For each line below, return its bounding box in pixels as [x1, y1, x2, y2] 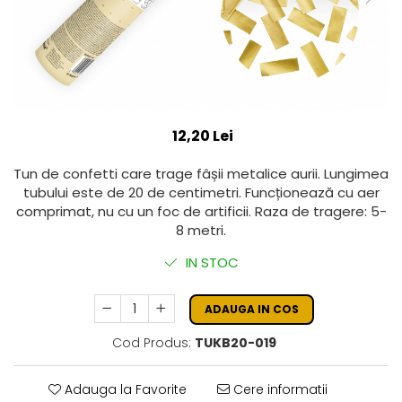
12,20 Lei [171, 125, 233, 146]
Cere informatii [229, 380, 328, 398]
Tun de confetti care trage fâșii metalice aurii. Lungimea [13, 163, 389, 183]
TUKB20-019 [195, 333, 276, 352]
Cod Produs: [112, 333, 191, 352]
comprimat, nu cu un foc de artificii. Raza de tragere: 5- [15, 201, 387, 221]
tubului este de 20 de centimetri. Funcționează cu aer [22, 182, 380, 202]
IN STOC [181, 252, 239, 272]
